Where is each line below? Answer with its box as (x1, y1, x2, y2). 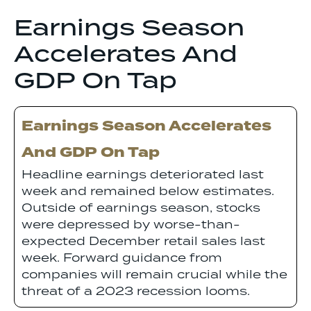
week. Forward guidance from (22, 249, 222, 268)
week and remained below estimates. (22, 183, 274, 201)
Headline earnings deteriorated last (22, 166, 264, 185)
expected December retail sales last (22, 233, 265, 251)
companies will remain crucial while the (22, 266, 287, 285)
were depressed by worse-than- (22, 216, 240, 235)
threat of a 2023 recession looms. (22, 283, 250, 301)
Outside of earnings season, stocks (22, 199, 260, 218)
